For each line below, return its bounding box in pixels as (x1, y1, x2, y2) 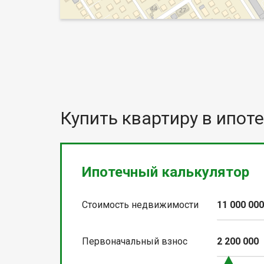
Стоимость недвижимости (82, 199, 199, 211)
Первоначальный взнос (82, 236, 187, 247)
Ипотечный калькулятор (82, 164, 249, 181)
